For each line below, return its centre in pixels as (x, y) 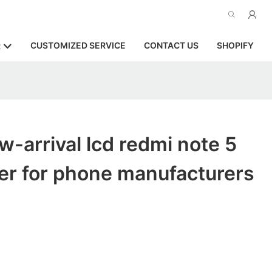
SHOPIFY (235, 45)
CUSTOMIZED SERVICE (78, 45)
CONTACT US (171, 45)
